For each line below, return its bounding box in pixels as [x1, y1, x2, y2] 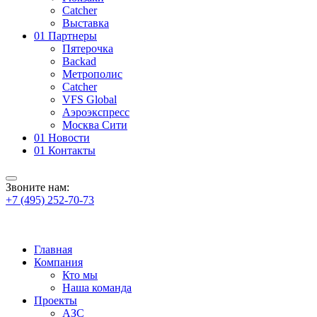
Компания [34, 256, 83, 268]
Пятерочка [62, 42, 113, 54]
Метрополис [62, 68, 122, 80]
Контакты [48, 144, 96, 156]
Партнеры [48, 30, 97, 42]
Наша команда [62, 282, 132, 294]
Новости [48, 132, 90, 144]
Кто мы [62, 269, 98, 281]
